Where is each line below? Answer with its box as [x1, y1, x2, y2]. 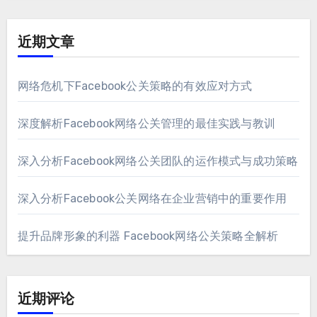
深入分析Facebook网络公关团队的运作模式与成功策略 [17, 154, 299, 168]
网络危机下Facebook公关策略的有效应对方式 [17, 79, 253, 93]
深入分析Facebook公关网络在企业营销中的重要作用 [17, 192, 287, 206]
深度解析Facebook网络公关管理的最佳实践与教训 [17, 117, 275, 131]
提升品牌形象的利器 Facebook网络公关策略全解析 [17, 229, 279, 243]
